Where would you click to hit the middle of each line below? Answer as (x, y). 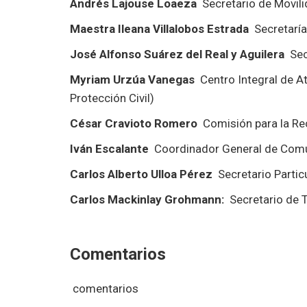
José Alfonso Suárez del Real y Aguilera (179, 54)
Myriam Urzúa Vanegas (134, 79)
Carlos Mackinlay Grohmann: (147, 199)
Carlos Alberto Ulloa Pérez (141, 174)
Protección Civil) (112, 98)
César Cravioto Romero (134, 123)
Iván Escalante (109, 148)
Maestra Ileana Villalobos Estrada (162, 28)
